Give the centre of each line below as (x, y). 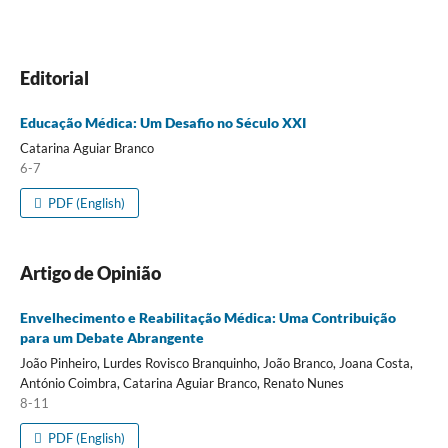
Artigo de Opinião (90, 272)
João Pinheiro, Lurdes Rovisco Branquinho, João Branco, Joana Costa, (216, 362)
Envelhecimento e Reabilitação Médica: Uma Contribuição (207, 317)
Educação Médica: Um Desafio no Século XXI (162, 122)
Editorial (54, 77)
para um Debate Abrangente (111, 337)
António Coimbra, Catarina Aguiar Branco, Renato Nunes (181, 382)
